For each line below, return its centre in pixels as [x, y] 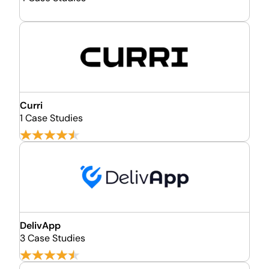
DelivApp [40, 225]
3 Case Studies [53, 238]
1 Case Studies [51, 118]
